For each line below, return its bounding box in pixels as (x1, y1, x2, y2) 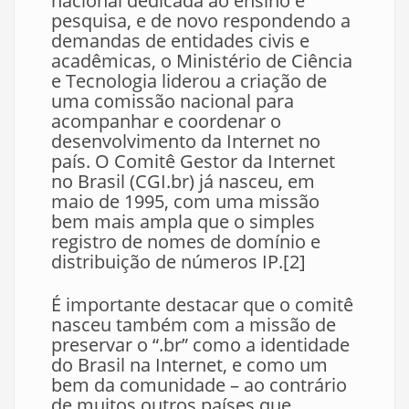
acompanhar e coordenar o (51, 109, 281, 133)
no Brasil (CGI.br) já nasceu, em (51, 169, 315, 194)
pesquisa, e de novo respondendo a (51, 8, 351, 33)
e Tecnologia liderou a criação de (51, 68, 327, 93)
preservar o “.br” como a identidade (51, 332, 350, 357)
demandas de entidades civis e (51, 28, 309, 53)
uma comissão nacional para (51, 89, 294, 113)
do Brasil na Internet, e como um (51, 352, 328, 377)
